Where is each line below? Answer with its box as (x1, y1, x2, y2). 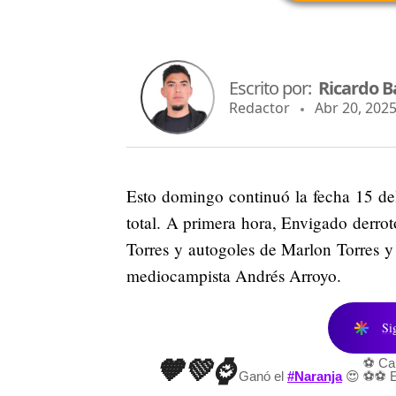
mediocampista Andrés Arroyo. (126, 263, 341, 286)
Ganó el (239, 368, 287, 384)
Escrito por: (229, 76, 318, 101)
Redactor (229, 98, 290, 118)
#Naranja (287, 368, 342, 384)
